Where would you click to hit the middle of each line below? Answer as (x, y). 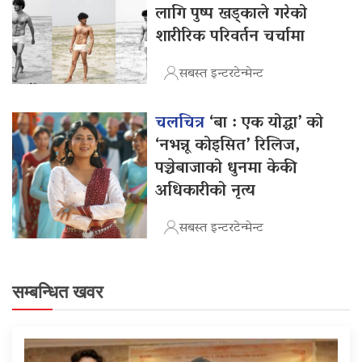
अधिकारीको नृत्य (206, 191)
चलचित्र (183, 123)
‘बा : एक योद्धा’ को (267, 123)
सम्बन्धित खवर (58, 292)
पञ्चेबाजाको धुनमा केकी (227, 168)
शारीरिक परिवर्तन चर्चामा (230, 37)
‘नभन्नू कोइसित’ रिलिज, (228, 146)
